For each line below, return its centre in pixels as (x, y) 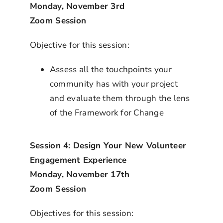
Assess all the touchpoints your (111, 69)
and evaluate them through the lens (120, 98)
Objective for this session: (79, 45)
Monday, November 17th (80, 174)
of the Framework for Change (107, 112)
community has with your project (113, 84)
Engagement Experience (78, 160)
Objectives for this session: (82, 213)
